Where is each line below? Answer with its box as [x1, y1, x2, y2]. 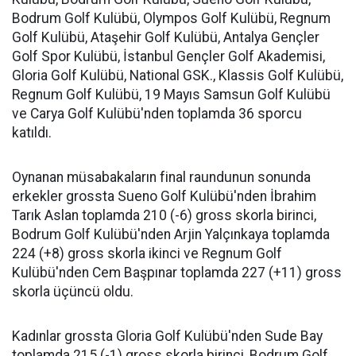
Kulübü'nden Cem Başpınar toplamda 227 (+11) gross [12, 265, 342, 281]
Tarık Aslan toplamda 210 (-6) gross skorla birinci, [12, 207, 316, 223]
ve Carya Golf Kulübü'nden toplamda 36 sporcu [12, 106, 302, 122]
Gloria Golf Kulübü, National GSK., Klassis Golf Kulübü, [12, 68, 343, 83]
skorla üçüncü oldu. [12, 284, 133, 300]
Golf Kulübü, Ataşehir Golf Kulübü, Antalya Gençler [12, 29, 319, 45]
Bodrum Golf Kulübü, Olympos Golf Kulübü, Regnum [12, 10, 331, 26]
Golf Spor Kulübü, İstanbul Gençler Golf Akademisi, [12, 48, 325, 64]
